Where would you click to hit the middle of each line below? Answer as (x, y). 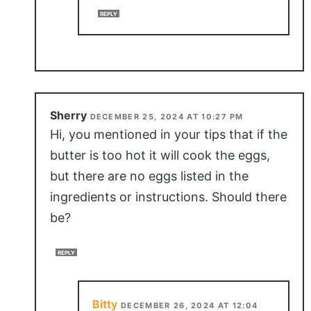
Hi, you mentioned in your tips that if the (168, 135)
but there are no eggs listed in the (149, 176)
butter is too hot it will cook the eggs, (160, 155)
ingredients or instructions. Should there (168, 197)
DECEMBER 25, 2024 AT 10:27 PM (167, 117)
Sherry (68, 116)
